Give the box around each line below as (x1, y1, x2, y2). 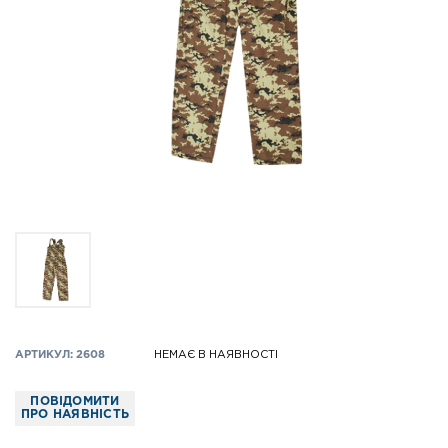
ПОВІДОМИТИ (30, 396, 120, 408)
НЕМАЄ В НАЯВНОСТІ (154, 349, 279, 360)
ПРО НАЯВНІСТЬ (20, 409, 130, 421)
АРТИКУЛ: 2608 (15, 349, 105, 360)
